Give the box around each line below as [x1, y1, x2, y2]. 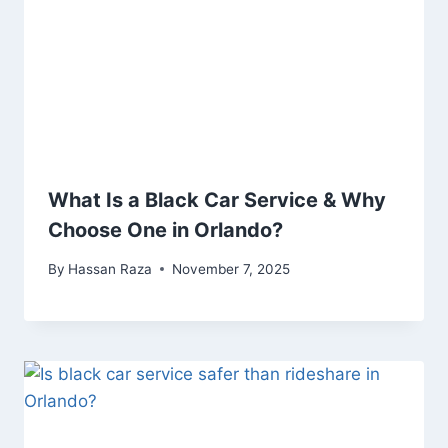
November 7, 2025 [172, 260, 291, 277]
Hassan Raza [68, 260, 153, 277]
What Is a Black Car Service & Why [48, 188, 386, 213]
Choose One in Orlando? [48, 218, 283, 243]
